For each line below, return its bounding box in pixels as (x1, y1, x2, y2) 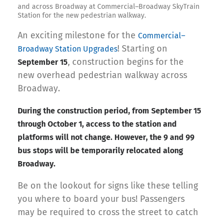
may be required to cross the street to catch (18, 206, 198, 218)
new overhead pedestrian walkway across (18, 69, 187, 81)
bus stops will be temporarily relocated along (18, 145, 183, 155)
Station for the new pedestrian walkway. (18, 11, 146, 20)
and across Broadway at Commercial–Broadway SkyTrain (18, 2, 199, 11)
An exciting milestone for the (18, 29, 138, 41)
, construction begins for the (68, 56, 184, 67)
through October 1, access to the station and (18, 119, 177, 129)
